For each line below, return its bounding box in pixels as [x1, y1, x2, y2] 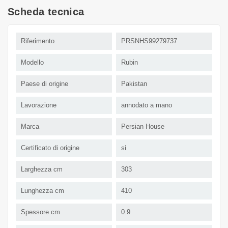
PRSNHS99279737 [121, 37, 177, 45]
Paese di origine [21, 80, 68, 88]
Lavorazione [21, 101, 56, 109]
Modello [21, 59, 44, 67]
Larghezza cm [21, 165, 63, 174]
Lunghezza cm [21, 187, 64, 195]
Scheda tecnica [8, 6, 84, 18]
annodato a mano [121, 101, 172, 109]
